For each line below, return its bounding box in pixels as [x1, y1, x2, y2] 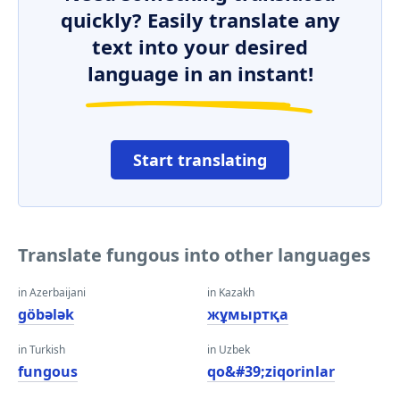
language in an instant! [87, 60, 313, 87]
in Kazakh [207, 285, 254, 300]
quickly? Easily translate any [60, 6, 340, 33]
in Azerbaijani [18, 285, 86, 300]
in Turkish [18, 342, 65, 357]
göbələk [18, 304, 74, 324]
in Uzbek [207, 342, 250, 357]
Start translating [133, 149, 267, 171]
